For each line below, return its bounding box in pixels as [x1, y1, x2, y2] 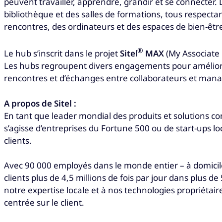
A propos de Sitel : [4, 97, 76, 109]
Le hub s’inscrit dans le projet [4, 48, 120, 59]
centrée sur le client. [4, 197, 84, 208]
